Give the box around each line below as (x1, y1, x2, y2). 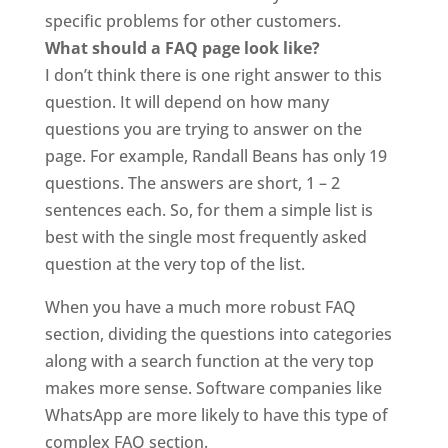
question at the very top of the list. (44, 253, 305, 275)
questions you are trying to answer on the (44, 118, 362, 140)
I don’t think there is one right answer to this (44, 64, 382, 86)
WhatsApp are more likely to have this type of (44, 404, 388, 426)
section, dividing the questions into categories (44, 323, 392, 345)
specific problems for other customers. (44, 10, 341, 32)
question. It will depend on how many (44, 91, 329, 113)
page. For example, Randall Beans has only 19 (44, 145, 387, 167)
